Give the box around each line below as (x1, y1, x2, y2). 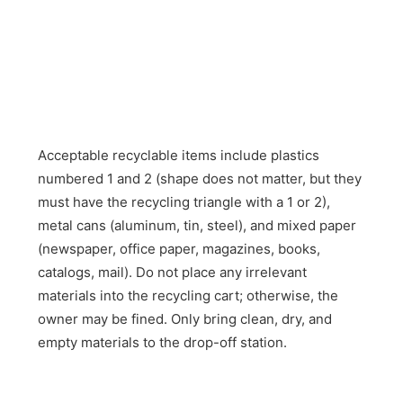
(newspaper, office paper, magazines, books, (38, 240, 321, 258)
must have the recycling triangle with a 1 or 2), (38, 193, 331, 211)
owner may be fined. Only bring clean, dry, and (38, 310, 333, 328)
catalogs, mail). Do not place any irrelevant (38, 264, 308, 282)
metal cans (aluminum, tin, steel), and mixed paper (38, 217, 357, 235)
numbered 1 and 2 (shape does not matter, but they (38, 170, 363, 188)
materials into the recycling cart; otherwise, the (38, 287, 339, 305)
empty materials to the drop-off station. (38, 334, 288, 352)
